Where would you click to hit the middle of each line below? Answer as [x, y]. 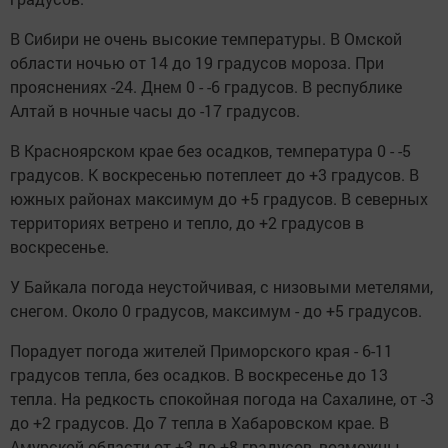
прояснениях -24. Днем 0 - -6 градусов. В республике [206, 87]
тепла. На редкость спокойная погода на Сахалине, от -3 [222, 399]
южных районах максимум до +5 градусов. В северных [219, 199]
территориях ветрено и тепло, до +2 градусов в [187, 223]
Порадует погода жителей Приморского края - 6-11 [201, 351]
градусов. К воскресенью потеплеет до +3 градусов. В [214, 175]
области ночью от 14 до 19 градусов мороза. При [197, 63]
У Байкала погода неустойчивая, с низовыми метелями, [221, 287]
